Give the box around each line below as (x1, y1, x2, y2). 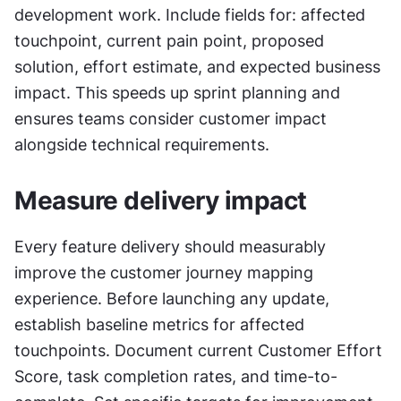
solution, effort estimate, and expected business (14, 56, 380, 76)
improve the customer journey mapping (14, 262, 313, 282)
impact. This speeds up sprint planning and (14, 82, 340, 102)
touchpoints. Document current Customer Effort (14, 340, 382, 360)
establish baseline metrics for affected (14, 314, 304, 334)
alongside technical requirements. (14, 134, 269, 154)
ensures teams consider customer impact (14, 108, 327, 128)
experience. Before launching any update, (14, 288, 329, 308)
